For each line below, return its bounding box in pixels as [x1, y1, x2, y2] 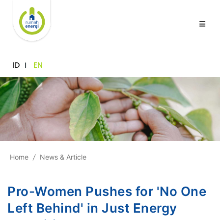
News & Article [40, 152, 86, 161]
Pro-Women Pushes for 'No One [7, 183, 206, 199]
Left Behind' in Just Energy [7, 200, 177, 216]
